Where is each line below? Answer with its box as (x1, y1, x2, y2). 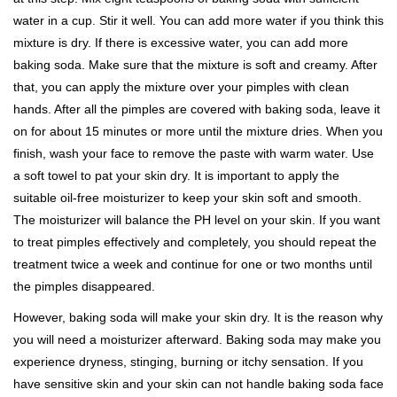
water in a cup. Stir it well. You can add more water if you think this (13, 13, 384, 27)
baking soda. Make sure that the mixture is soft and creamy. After (13, 58, 378, 72)
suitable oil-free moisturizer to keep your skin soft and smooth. (13, 191, 362, 205)
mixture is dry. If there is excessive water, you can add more (13, 35, 348, 50)
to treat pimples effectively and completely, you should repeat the (13, 235, 377, 249)
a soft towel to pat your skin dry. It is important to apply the (13, 168, 339, 183)
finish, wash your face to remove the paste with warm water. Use (13, 146, 374, 160)
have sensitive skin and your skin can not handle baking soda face (13, 377, 384, 391)
